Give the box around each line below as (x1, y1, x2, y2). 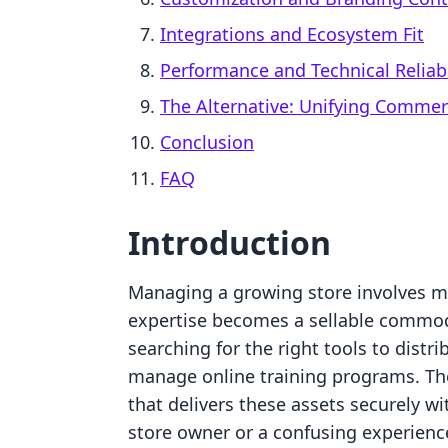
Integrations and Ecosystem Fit (160, 22, 424, 46)
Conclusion (160, 130, 254, 154)
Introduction (128, 221, 331, 264)
